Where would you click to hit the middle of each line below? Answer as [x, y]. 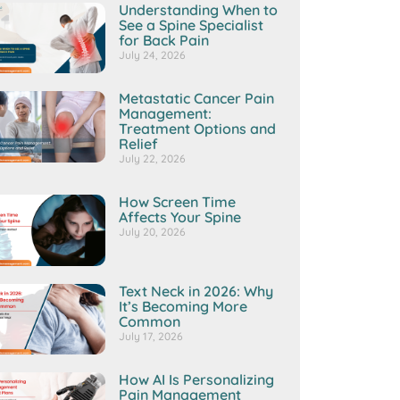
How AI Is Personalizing [197, 380]
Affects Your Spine [180, 217]
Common [150, 321]
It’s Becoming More [183, 306]
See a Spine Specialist [192, 25]
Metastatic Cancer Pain [197, 99]
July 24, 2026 [153, 54]
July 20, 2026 [153, 232]
